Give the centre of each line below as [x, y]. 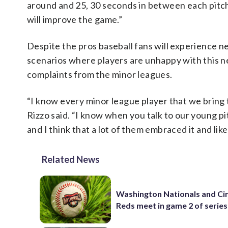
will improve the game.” [75, 20]
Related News [71, 160]
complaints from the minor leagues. [100, 75]
